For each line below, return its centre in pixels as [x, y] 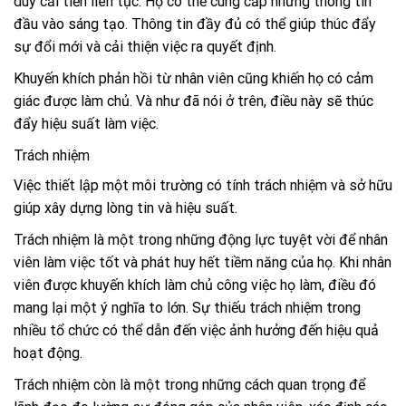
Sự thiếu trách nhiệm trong [276, 308]
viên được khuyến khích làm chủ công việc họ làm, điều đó [195, 285]
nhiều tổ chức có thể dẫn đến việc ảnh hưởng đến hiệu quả [196, 331]
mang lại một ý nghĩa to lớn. [103, 308]
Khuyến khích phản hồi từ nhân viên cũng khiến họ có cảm [193, 79]
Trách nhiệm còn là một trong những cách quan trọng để [189, 385]
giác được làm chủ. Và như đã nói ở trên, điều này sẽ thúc [193, 101]
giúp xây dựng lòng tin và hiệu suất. [126, 208]
